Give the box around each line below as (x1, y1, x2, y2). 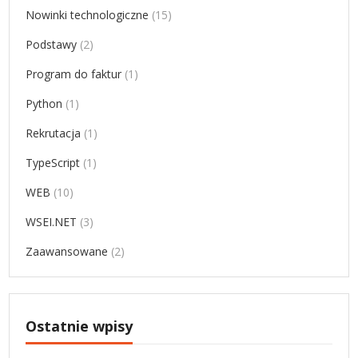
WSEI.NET (26, 214, 78, 230)
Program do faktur (26, 66, 122, 82)
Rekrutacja (26, 125, 82, 141)
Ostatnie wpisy (26, 316, 133, 336)
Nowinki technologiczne (26, 7, 149, 23)
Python (26, 96, 63, 112)
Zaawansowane (26, 244, 109, 260)
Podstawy (26, 37, 78, 53)
